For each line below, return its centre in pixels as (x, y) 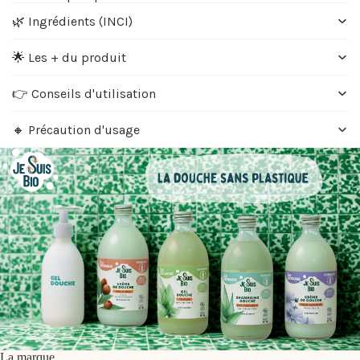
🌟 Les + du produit (69, 57)
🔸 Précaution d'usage (76, 129)
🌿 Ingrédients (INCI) (72, 21)
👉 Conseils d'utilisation (84, 93)
